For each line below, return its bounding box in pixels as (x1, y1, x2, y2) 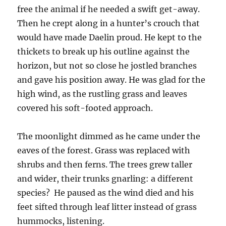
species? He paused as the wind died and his (17, 188, 194, 198)
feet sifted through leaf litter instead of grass (17, 202, 197, 212)
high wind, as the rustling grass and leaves (17, 89, 188, 99)
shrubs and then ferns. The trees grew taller (17, 159, 193, 170)
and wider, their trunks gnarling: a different (17, 174, 194, 184)
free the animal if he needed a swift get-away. (17, 4, 200, 15)
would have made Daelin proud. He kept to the (17, 32, 202, 43)
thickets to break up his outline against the (17, 46, 190, 57)
